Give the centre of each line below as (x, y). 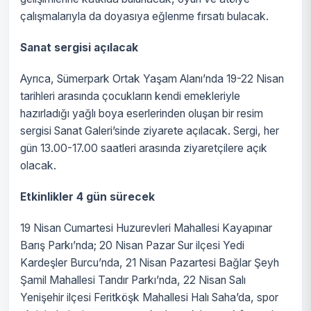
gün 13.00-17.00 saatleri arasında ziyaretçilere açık (144, 148)
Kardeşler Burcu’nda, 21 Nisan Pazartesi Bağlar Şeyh (150, 263)
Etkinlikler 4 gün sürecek (87, 197)
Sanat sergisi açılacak (79, 48)
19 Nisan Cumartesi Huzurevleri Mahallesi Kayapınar (146, 228)
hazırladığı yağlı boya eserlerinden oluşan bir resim (142, 114)
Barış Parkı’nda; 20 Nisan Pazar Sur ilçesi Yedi (132, 245)
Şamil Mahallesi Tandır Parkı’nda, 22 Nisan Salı (133, 280)
